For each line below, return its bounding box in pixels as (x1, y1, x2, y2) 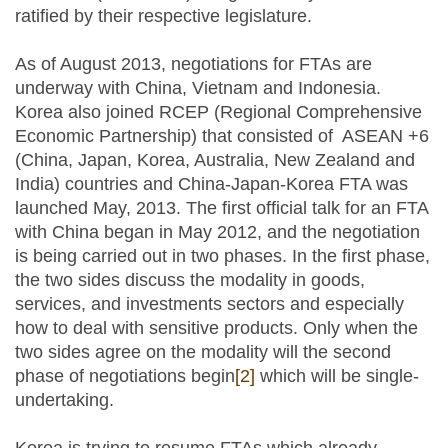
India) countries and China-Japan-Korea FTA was (15, 174, 408, 194)
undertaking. (15, 390, 114, 410)
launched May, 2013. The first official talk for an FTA (15, 198, 428, 218)
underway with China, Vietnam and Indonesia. (15, 78, 381, 98)
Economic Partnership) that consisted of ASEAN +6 (15, 126, 429, 146)
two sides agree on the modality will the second (15, 342, 391, 362)
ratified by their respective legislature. (15, 6, 312, 26)
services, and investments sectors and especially (15, 294, 404, 314)
